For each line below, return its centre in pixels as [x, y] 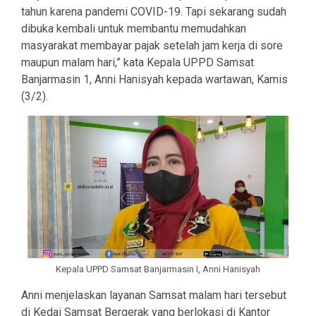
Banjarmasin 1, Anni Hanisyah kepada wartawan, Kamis [154, 80]
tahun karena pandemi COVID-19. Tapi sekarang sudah [154, 12]
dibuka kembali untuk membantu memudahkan [134, 29]
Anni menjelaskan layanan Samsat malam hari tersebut [154, 296]
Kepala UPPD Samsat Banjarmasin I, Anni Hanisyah [158, 269]
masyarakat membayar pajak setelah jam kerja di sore [152, 46]
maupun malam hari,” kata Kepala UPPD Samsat [138, 63]
